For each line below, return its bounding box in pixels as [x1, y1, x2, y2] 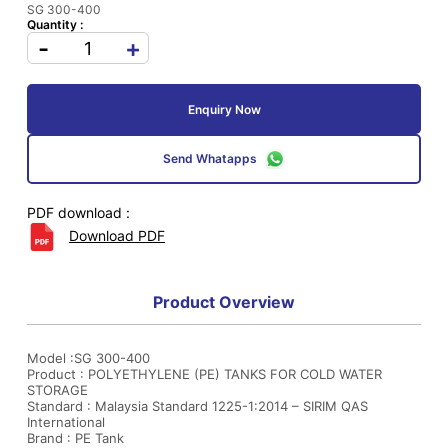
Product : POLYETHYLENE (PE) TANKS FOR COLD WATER [27, 366, 382, 382]
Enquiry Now [187, 101, 261, 117]
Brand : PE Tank [27, 430, 128, 446]
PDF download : [27, 204, 130, 221]
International [27, 414, 105, 430]
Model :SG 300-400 [27, 350, 150, 366]
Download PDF [69, 226, 165, 244]
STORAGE [27, 382, 92, 398]
